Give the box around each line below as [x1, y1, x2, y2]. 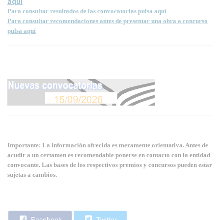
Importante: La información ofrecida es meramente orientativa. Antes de [7, 141, 208, 149]
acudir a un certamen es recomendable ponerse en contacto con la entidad [7, 151, 210, 159]
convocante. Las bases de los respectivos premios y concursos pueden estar [7, 161, 212, 168]
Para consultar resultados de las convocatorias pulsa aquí [7, 7, 166, 15]
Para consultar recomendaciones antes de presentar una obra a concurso [7, 17, 208, 25]
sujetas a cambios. [7, 170, 57, 178]
